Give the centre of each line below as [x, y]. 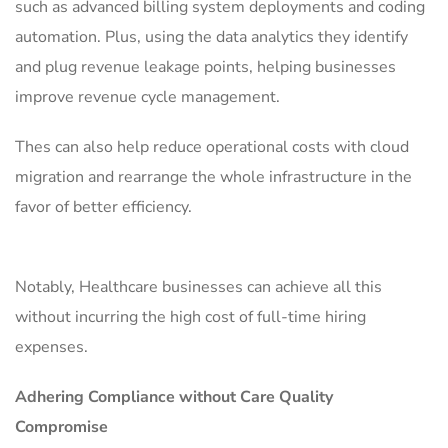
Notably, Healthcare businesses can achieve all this [198, 287]
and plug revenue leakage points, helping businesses [205, 67]
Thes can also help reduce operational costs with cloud [212, 147]
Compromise [61, 427]
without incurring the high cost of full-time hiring [190, 317]
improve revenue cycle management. [149, 97]
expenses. [53, 347]
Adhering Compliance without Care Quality [174, 397]
